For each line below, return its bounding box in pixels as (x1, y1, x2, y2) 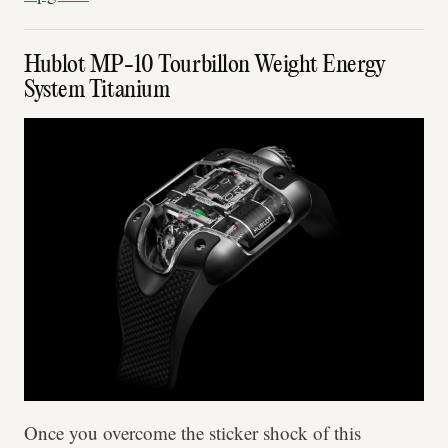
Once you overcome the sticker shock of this (24, 420, 361, 446)
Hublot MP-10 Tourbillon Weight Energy (24, 53, 386, 80)
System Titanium (24, 78, 170, 105)
